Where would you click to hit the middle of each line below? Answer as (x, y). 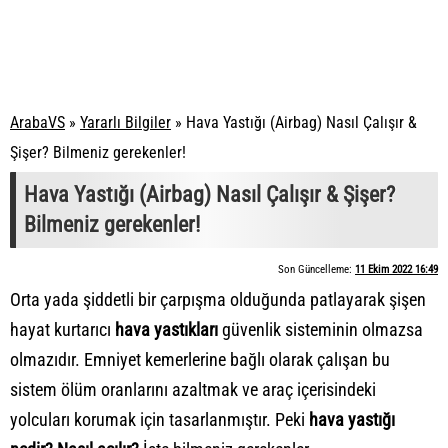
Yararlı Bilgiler (125, 122)
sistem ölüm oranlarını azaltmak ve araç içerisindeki (193, 389)
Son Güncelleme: (316, 269)
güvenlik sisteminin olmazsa (320, 329)
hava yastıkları (166, 329)
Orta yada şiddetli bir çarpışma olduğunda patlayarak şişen (218, 299)
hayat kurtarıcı (62, 329)
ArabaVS (37, 122)
